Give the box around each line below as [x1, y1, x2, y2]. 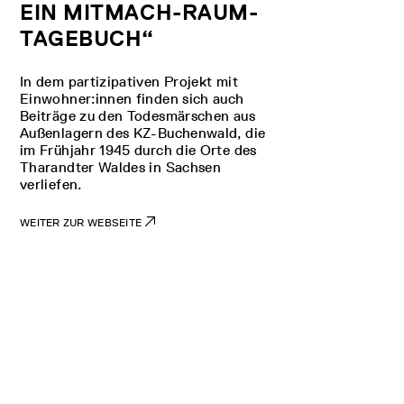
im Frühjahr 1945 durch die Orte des [20, 141, 257, 159]
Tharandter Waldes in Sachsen [20, 158, 222, 176]
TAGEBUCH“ [20, 24, 154, 51]
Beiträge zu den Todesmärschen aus [20, 106, 255, 124]
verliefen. [20, 175, 82, 193]
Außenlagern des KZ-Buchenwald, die [20, 124, 266, 142]
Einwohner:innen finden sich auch [20, 89, 244, 107]
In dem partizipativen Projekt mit [20, 72, 238, 90]
